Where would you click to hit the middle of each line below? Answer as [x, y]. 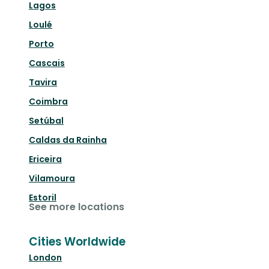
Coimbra [48, 102]
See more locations [77, 207]
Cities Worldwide [77, 242]
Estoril [43, 198]
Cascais [47, 63]
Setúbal [46, 121]
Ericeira [45, 159]
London [45, 258]
